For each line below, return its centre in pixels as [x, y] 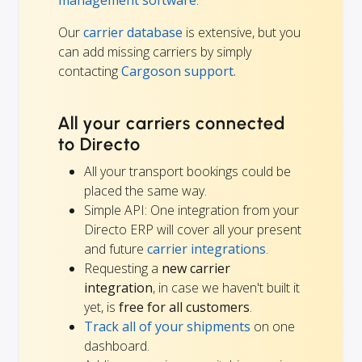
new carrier [196, 269]
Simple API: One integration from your [192, 210]
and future [116, 249]
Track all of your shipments [167, 327]
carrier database [133, 33]
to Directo [99, 145]
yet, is [101, 307]
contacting [90, 72]
